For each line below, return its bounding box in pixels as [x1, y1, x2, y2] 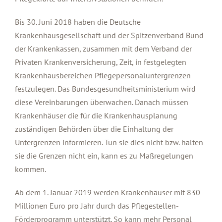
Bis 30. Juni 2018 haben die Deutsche [15, 17, 141, 27]
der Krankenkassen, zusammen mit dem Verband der [15, 44, 192, 54]
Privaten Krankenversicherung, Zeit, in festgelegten [15, 57, 186, 67]
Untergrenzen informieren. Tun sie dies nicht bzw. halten [15, 137, 203, 147]
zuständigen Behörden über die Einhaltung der [15, 124, 173, 134]
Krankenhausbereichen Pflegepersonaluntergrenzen [15, 70, 191, 80]
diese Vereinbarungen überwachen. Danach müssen [15, 97, 188, 107]
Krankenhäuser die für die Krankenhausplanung [15, 111, 177, 120]
